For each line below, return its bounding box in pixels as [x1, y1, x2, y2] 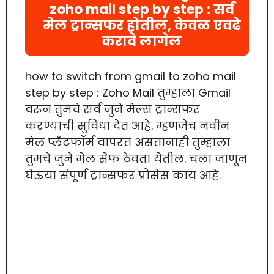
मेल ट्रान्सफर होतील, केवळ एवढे [42, 15, 241, 35]
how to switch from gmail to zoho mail [25, 68, 236, 84]
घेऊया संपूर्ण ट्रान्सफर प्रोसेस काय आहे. [25, 167, 221, 183]
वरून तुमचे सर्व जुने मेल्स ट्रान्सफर [25, 101, 200, 117]
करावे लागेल [102, 31, 182, 51]
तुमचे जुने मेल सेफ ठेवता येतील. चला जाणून [25, 150, 247, 166]
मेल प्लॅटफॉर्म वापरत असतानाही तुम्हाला [25, 134, 230, 150]
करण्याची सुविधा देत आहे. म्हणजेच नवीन [25, 117, 229, 133]
